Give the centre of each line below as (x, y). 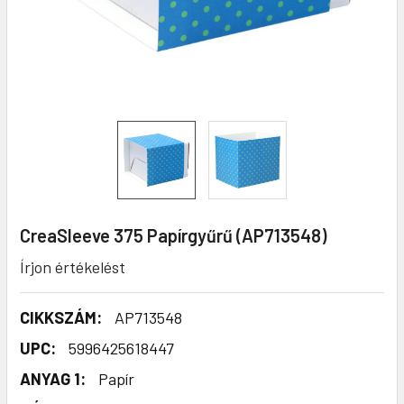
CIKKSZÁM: (61, 317)
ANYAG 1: (53, 378)
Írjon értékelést (73, 266)
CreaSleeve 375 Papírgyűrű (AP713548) (173, 235)
